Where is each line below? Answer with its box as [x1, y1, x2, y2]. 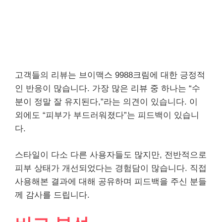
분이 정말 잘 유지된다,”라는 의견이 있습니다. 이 [15, 97, 198, 107]
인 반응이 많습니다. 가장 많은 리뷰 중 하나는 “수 [15, 84, 200, 93]
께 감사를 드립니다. [15, 190, 90, 200]
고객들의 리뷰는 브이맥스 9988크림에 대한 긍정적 [15, 70, 205, 80]
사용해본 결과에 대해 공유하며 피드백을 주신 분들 [15, 176, 207, 186]
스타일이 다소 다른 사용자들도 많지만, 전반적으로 [15, 150, 207, 160]
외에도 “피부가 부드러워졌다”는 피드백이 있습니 [15, 111, 199, 120]
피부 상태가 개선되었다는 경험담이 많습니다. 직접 [15, 163, 207, 173]
